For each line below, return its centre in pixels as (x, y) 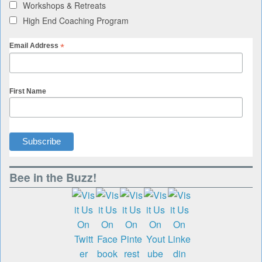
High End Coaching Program (76, 20)
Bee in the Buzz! (53, 177)
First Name (28, 92)
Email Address (35, 45)
